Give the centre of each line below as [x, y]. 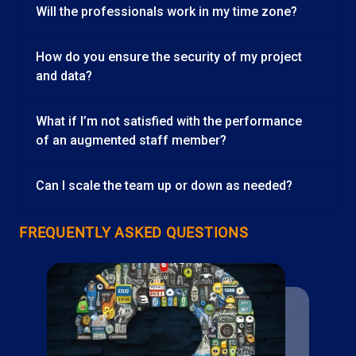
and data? [64, 76]
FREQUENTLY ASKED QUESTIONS [134, 232]
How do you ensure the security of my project [169, 57]
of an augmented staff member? [131, 140]
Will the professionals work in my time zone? [166, 12]
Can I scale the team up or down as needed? [164, 186]
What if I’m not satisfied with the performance [169, 121]
